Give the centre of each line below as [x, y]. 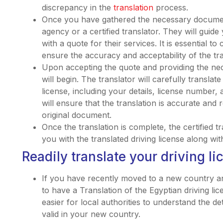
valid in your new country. [91, 214]
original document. [76, 115]
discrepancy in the [77, 7]
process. [170, 7]
